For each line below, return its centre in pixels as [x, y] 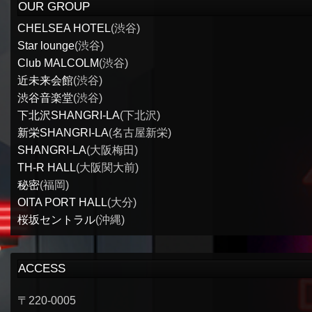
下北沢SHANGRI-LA [68, 115]
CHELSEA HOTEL [64, 28]
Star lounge [46, 45]
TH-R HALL [46, 167]
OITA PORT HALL [62, 202]
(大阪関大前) [107, 167]
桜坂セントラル [56, 219]
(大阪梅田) [112, 150]
